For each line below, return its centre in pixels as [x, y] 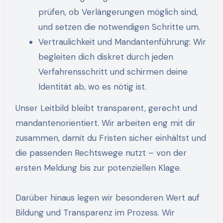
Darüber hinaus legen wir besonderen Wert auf [107, 198]
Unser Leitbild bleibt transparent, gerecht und [106, 108]
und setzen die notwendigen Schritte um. [119, 27]
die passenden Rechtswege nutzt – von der [101, 153]
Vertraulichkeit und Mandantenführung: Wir [122, 42]
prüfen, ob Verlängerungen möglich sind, [118, 12]
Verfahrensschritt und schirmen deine [113, 72]
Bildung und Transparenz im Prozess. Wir [95, 213]
